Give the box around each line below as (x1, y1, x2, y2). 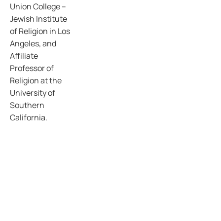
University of (10, 87, 55, 98)
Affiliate (10, 50, 38, 61)
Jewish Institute (10, 13, 67, 24)
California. (10, 112, 47, 123)
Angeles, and (10, 38, 56, 49)
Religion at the (10, 75, 62, 86)
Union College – (10, 1, 66, 12)
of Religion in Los (10, 26, 70, 37)
